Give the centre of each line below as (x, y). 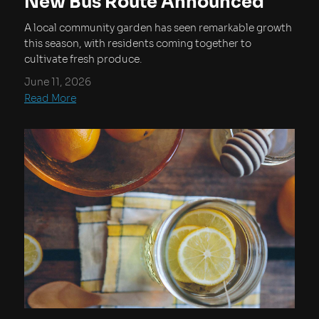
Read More (50, 99)
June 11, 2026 (58, 82)
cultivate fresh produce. (83, 59)
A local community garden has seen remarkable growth (158, 28)
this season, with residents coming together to (138, 44)
